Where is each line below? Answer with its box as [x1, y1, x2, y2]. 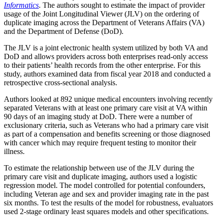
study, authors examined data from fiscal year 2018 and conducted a [4, 69, 211, 78]
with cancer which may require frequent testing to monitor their [4, 138, 196, 147]
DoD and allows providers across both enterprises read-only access [4, 52, 208, 61]
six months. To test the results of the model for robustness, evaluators [4, 198, 213, 207]
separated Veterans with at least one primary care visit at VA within [4, 103, 207, 112]
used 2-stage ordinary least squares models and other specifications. [4, 207, 209, 216]
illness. [4, 147, 25, 155]
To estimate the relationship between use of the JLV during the [4, 163, 194, 172]
